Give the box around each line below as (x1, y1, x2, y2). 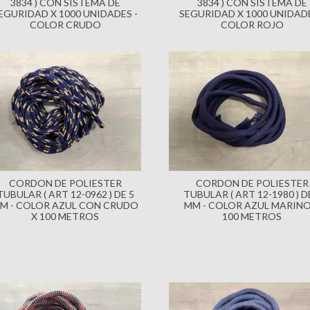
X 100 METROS (31, 210, 99, 222)
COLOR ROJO (220, 19, 284, 30)
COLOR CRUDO (29, 19, 101, 30)
